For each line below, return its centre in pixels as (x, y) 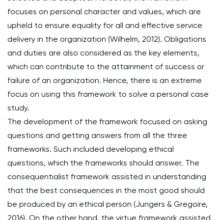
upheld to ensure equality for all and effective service (105, 25)
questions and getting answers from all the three (97, 135)
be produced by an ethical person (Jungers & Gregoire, (108, 204)
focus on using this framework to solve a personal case (108, 94)
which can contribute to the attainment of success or (106, 67)
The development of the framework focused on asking (107, 122)
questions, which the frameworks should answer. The (103, 163)
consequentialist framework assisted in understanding (107, 177)
